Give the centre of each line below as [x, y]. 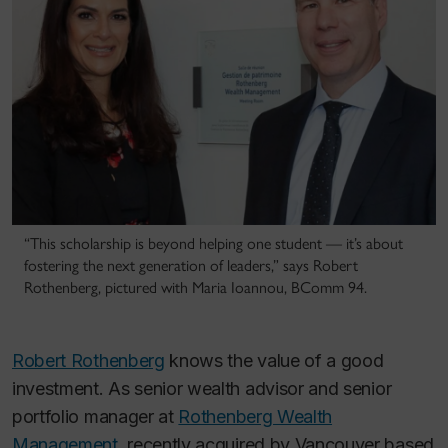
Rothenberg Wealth [255, 417]
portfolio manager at [95, 417]
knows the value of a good [274, 361]
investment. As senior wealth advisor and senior [202, 389]
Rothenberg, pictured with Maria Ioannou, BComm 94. [195, 288]
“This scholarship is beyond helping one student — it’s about [213, 244]
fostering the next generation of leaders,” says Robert [191, 266]
